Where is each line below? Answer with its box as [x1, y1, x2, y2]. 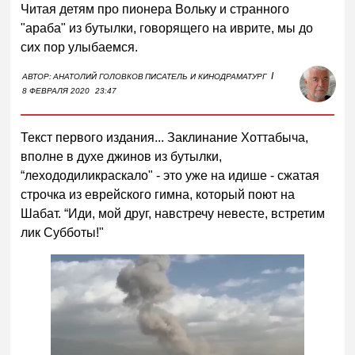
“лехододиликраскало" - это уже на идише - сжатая [21, 168, 320, 182]
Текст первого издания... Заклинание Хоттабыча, [21, 130, 309, 144]
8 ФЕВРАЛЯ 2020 [22, 86, 90, 95]
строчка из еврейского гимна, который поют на [21, 187, 296, 201]
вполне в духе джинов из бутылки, [21, 149, 223, 163]
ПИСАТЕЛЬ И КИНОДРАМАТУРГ [145, 71, 267, 81]
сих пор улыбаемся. [21, 40, 139, 54]
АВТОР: [22, 71, 52, 81]
